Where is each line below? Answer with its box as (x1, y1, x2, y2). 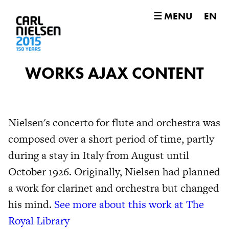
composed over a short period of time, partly (8, 131, 214, 146)
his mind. (8, 197, 54, 212)
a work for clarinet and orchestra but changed (8, 180, 219, 195)
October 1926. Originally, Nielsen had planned (8, 164, 220, 179)
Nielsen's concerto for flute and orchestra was (8, 115, 220, 130)
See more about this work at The (54, 197, 204, 212)
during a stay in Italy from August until (8, 148, 189, 163)
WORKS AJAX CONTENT (25, 63, 204, 84)
